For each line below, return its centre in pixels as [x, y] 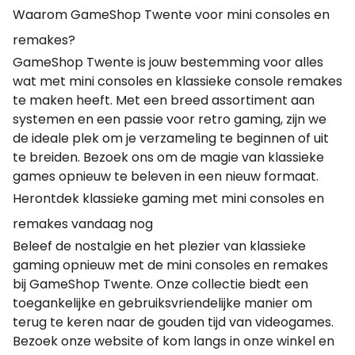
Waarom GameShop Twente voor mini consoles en [171, 15]
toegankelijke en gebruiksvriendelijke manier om [162, 303]
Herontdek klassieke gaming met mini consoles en [168, 198]
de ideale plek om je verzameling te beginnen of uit [171, 138]
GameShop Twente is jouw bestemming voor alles [168, 62]
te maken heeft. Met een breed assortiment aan [164, 100]
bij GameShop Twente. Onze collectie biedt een [160, 284]
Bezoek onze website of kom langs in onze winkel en [174, 341]
